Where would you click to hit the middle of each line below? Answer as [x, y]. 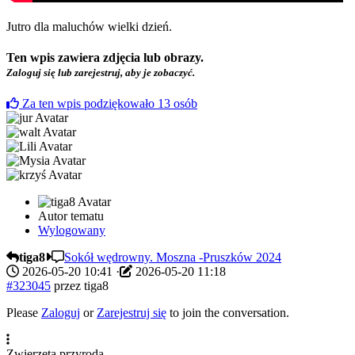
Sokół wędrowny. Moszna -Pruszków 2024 [173, 257]
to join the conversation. [228, 312]
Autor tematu [71, 216]
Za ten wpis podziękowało [90, 103]
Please [24, 312]
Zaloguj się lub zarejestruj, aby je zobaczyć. [101, 73]
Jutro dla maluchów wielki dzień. [91, 27]
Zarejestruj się [132, 312]
